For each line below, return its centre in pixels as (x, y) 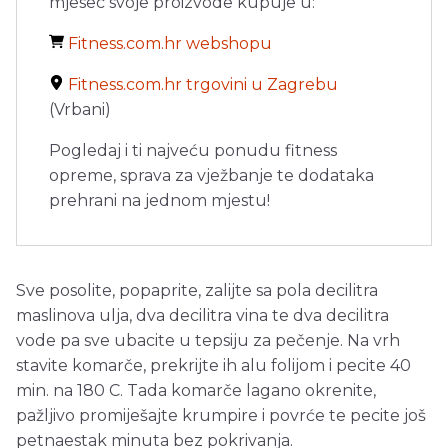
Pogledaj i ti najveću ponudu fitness (193, 151)
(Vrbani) (80, 110)
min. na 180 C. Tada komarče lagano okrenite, (196, 391)
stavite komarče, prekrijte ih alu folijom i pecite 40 (213, 366)
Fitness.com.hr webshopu (170, 44)
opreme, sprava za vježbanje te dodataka (211, 176)
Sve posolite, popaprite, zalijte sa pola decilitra (197, 291)
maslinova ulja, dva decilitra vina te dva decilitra (202, 316)
